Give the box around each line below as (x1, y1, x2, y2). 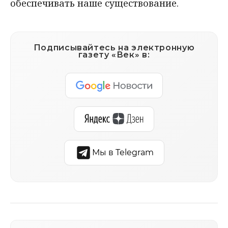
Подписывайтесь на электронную (33, 42, 195, 52)
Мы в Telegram (92, 147, 154, 157)
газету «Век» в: (78, 49, 150, 60)
